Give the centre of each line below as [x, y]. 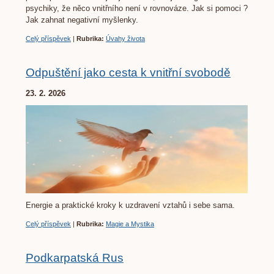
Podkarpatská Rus [75, 258]
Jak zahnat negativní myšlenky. [82, 20]
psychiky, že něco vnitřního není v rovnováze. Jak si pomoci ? [137, 9]
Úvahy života [125, 39]
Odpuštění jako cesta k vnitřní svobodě [128, 73]
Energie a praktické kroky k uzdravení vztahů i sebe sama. [130, 206]
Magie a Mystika [130, 224]
